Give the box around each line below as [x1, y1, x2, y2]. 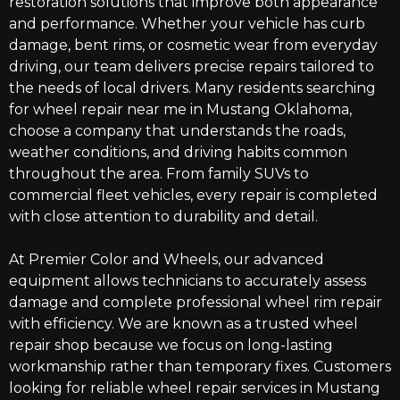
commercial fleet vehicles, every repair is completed [9, 187, 378, 204]
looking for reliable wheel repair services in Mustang [9, 379, 380, 396]
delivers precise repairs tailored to [131, 58, 374, 75]
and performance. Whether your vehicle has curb [9, 15, 365, 32]
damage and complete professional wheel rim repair [9, 294, 382, 311]
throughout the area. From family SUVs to [9, 165, 309, 182]
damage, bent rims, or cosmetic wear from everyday [9, 37, 378, 54]
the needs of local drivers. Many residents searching [9, 79, 376, 96]
